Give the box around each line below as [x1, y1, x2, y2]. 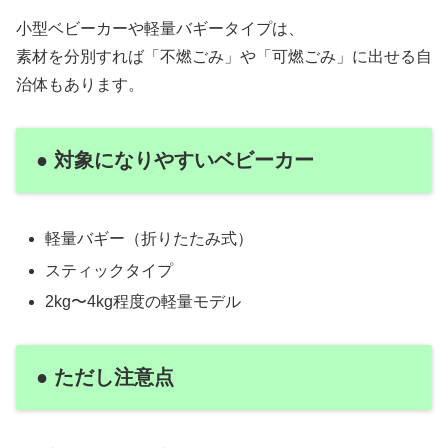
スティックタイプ [45, 261, 174, 279]
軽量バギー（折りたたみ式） [45, 230, 254, 248]
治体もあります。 [16, 76, 144, 94]
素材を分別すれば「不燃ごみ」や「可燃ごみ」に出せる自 [16, 48, 432, 66]
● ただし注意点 [36, 365, 174, 388]
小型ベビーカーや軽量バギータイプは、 [16, 20, 304, 38]
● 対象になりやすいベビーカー [36, 149, 314, 171]
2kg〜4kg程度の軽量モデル [45, 292, 242, 310]
